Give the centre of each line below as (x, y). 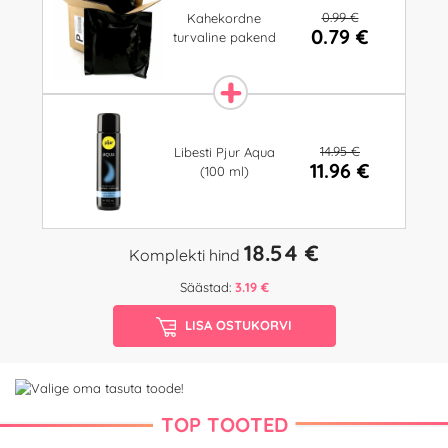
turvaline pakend (224, 36)
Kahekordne (224, 17)
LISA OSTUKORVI (239, 324)
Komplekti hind (186, 255)
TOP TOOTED (224, 424)
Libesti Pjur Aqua (224, 151)
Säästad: (207, 287)
